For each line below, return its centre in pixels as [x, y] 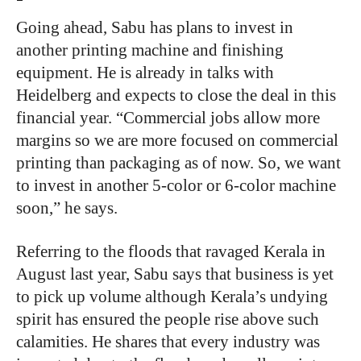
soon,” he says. [67, 208]
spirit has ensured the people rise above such [168, 319]
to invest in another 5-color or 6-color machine [176, 185]
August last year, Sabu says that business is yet [175, 274]
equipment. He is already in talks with [145, 73]
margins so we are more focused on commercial [177, 140]
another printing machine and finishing [150, 50]
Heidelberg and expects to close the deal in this [176, 95]
